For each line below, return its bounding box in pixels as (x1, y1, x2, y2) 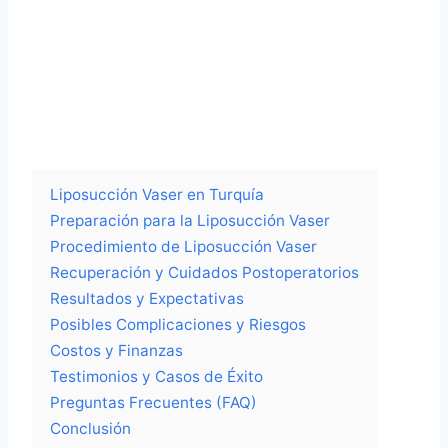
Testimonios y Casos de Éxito (50, 367, 263, 387)
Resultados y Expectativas (50, 289, 244, 309)
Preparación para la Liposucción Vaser (50, 211, 330, 231)
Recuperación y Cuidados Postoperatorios (50, 263, 359, 283)
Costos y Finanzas (50, 341, 183, 361)
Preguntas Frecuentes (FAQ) (50, 393, 257, 413)
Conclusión (50, 419, 131, 439)
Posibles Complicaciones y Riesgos (50, 315, 306, 335)
